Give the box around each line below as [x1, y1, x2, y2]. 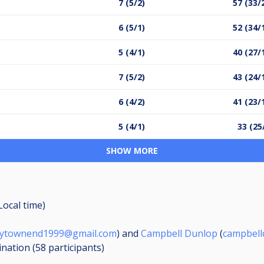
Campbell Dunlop [141, 226, 217, 240]
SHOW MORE [106, 144, 158, 156]
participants [48, 240, 101, 254]
